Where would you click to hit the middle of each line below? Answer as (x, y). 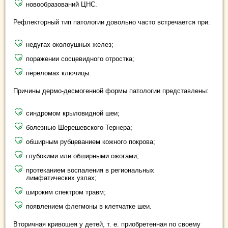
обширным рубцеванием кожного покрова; (91, 142)
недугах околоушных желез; (70, 45)
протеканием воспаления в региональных (90, 170)
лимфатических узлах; (61, 178)
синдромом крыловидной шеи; (73, 113)
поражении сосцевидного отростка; (80, 59)
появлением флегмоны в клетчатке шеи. (89, 206)
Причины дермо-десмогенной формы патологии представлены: (111, 91)
